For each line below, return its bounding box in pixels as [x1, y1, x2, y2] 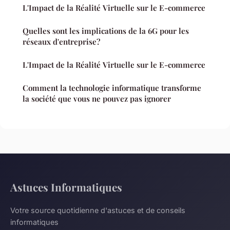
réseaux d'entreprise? [23, 36, 100, 47]
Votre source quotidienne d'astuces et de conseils [10, 206, 185, 215]
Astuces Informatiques [10, 180, 122, 195]
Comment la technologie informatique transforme [23, 83, 201, 93]
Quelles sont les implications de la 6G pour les [23, 26, 189, 36]
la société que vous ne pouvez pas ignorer [23, 93, 171, 104]
